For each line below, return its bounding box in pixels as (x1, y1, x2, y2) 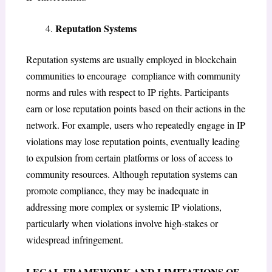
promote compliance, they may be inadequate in (25, 184, 209, 197)
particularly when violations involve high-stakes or (25, 217, 218, 230)
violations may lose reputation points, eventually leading (25, 135, 240, 148)
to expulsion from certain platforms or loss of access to (25, 151, 233, 165)
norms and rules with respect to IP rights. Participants (25, 86, 229, 99)
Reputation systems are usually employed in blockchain (25, 53, 237, 66)
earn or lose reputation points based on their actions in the (25, 102, 245, 115)
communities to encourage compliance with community (25, 69, 240, 83)
